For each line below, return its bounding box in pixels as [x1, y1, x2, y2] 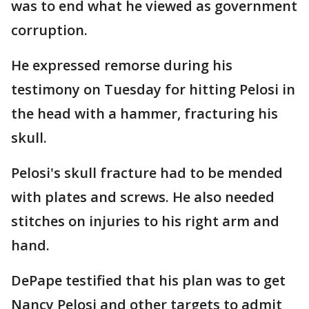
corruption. [11, 21, 88, 39]
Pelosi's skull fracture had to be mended [11, 163, 283, 182]
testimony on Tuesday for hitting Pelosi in [11, 80, 295, 99]
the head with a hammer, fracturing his [11, 104, 278, 123]
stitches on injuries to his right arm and [11, 212, 279, 230]
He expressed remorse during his [11, 56, 232, 74]
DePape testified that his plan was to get [11, 271, 286, 290]
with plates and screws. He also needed [11, 188, 275, 206]
